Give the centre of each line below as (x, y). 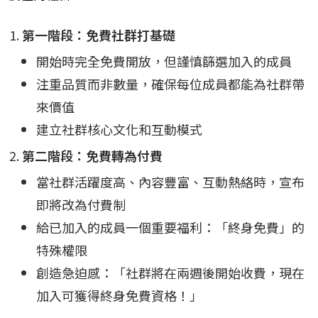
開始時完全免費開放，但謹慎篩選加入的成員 (164, 61)
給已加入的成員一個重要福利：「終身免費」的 (170, 227)
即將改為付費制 (81, 205)
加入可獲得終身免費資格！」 (119, 296)
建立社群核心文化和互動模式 (119, 130)
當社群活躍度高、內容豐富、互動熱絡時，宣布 (170, 182)
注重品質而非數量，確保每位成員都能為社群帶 (170, 84)
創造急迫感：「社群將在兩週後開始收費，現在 (170, 273)
